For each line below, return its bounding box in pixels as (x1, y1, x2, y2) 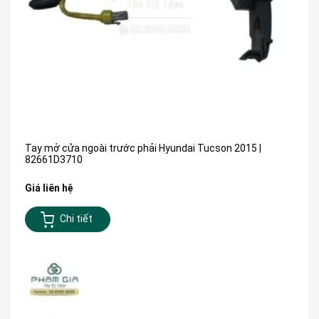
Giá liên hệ (25, 182, 73, 194)
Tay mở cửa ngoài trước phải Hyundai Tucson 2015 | (25, 142, 261, 154)
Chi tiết (59, 213, 93, 225)
